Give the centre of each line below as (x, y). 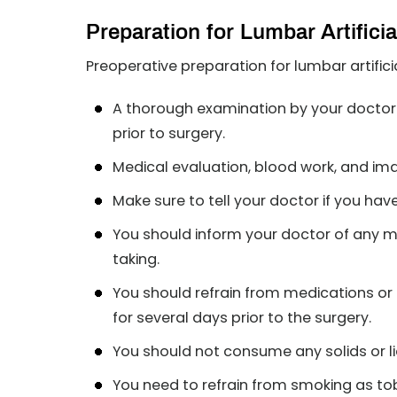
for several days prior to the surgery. (242, 318)
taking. (136, 259)
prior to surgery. (169, 133)
